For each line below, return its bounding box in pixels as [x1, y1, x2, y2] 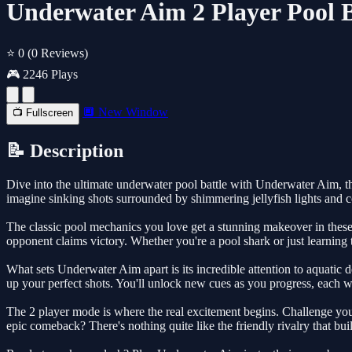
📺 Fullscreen [13, 106, 73, 119]
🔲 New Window [82, 104, 168, 119]
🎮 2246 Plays [6, 67, 78, 81]
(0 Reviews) [27, 46, 88, 60]
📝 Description [6, 140, 123, 161]
